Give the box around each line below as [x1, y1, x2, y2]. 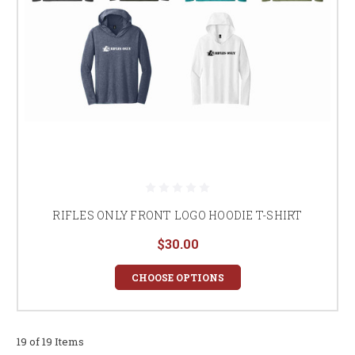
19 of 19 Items [17, 334, 84, 349]
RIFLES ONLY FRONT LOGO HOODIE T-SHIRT [52, 207, 303, 223]
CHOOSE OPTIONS [131, 270, 224, 284]
